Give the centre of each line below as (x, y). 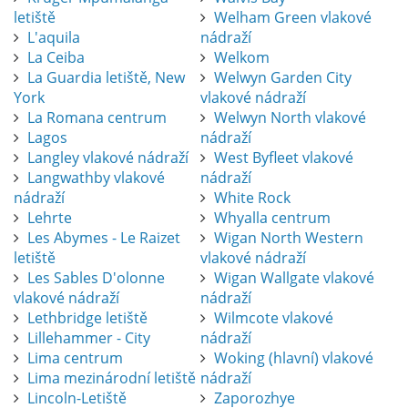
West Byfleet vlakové (283, 158)
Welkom (241, 58)
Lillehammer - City (89, 338)
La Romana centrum (97, 118)
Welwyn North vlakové (290, 118)
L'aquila (54, 38)
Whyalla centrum (272, 218)
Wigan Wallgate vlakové (294, 278)
